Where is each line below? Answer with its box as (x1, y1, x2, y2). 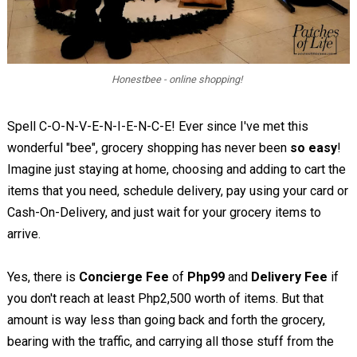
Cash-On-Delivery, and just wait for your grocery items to (6, 204, 321, 220)
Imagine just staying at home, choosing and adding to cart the (6, 161, 346, 177)
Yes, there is (6, 269, 79, 284)
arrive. (6, 226, 41, 241)
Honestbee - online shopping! (112, 73, 245, 85)
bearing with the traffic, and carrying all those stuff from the (6, 333, 334, 349)
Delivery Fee (250, 269, 328, 284)
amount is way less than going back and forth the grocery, (6, 312, 325, 328)
